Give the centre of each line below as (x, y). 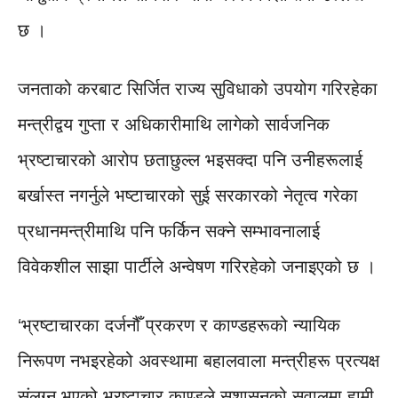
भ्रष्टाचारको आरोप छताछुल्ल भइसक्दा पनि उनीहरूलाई (190, 160)
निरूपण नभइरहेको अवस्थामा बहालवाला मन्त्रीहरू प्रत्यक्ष (199, 361)
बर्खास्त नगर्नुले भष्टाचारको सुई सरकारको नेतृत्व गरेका (188, 196)
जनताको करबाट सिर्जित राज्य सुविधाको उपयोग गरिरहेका (198, 89)
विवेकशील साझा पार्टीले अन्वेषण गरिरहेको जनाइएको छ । (197, 267)
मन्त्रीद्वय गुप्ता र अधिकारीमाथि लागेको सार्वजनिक (174, 125)
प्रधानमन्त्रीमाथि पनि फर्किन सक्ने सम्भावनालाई (169, 231)
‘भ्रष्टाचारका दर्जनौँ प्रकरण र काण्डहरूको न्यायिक (179, 326)
